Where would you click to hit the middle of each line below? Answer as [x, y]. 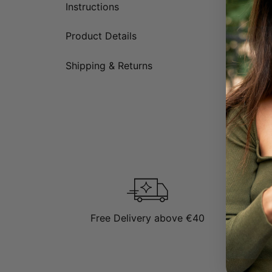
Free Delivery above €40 [148, 218]
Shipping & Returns [109, 65]
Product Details [101, 36]
